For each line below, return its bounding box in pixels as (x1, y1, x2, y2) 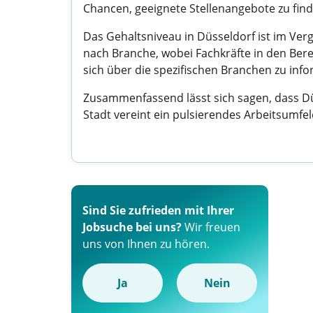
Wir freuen (182, 219, 240, 235)
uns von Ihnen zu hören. (82, 236, 210, 252)
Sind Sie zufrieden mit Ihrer (82, 203, 234, 218)
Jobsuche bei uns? (82, 219, 182, 235)
